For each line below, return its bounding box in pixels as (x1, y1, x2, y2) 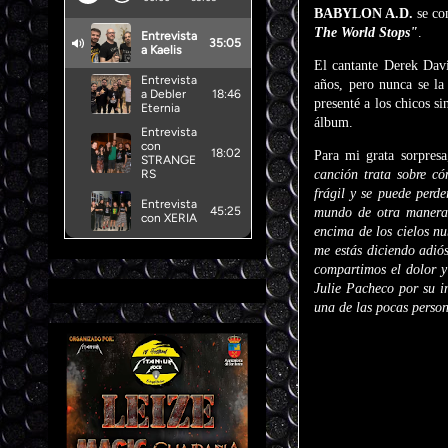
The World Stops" (314, 25, 418, 40)
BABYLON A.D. (314, 6, 413, 21)
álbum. (314, 115, 353, 130)
